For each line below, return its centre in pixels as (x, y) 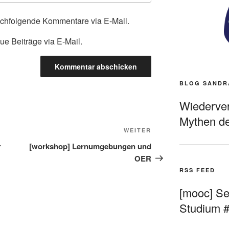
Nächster (169, 131)
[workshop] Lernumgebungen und (90, 146)
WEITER (138, 130)
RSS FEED (197, 170)
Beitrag (165, 144)
